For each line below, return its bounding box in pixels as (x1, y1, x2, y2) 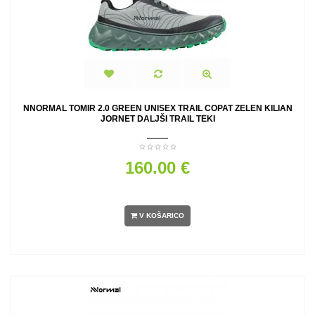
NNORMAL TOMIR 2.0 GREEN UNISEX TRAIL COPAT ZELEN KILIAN (22, 103, 292, 113)
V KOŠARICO (139, 212, 184, 220)
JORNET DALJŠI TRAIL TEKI (100, 114, 215, 124)
